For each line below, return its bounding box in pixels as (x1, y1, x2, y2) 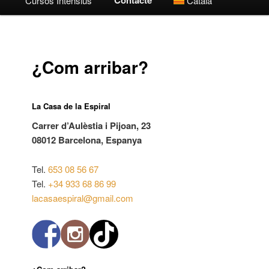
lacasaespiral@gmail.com (32, 191, 134, 204)
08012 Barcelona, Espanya (32, 133, 142, 147)
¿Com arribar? (32, 55, 149, 80)
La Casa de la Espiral (32, 100, 111, 112)
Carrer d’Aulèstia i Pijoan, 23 (32, 119, 151, 133)
